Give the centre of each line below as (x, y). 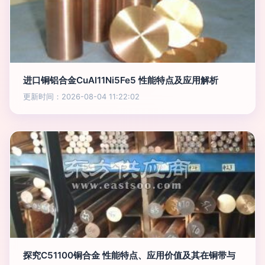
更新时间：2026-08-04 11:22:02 (81, 97)
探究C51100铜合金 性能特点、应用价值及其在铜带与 (129, 255)
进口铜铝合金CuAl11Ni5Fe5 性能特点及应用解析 (121, 80)
